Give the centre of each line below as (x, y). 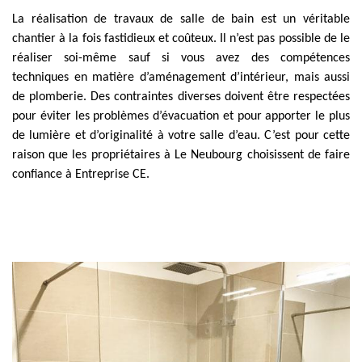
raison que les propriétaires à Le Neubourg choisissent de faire (181, 155)
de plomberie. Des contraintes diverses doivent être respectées (181, 97)
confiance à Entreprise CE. (81, 175)
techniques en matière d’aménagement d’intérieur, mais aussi (181, 78)
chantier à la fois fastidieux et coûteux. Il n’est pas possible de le (181, 39)
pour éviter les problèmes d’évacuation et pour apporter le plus (181, 116)
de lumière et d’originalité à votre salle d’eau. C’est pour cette (181, 136)
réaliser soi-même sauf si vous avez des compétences (181, 58)
